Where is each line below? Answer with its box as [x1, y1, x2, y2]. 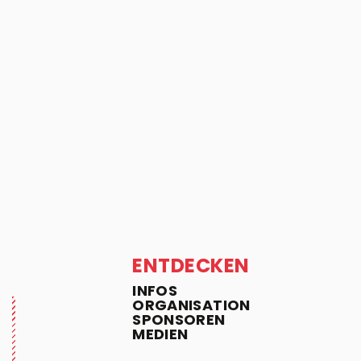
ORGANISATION [132, 295, 251, 315]
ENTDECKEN [132, 252, 250, 279]
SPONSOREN [132, 309, 226, 330]
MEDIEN [132, 324, 189, 344]
